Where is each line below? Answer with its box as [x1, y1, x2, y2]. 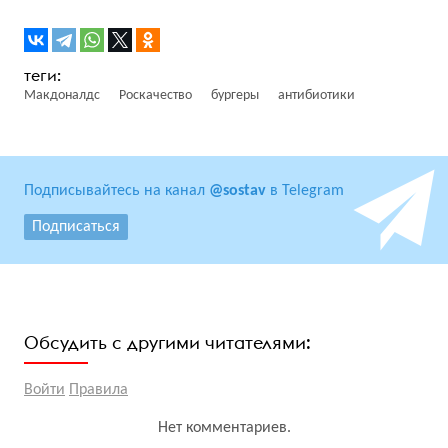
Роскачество [119, 87, 192, 103]
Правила [69, 381, 128, 398]
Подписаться [32, 218, 120, 235]
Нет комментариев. [157, 419, 291, 436]
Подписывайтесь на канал [24, 182, 209, 199]
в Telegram [266, 182, 344, 199]
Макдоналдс [24, 87, 100, 103]
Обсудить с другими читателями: [24, 330, 311, 354]
